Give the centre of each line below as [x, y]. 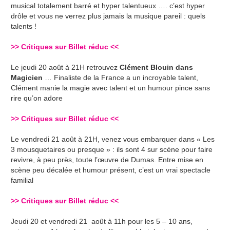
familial [22, 180]
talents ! [24, 26]
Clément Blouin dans [157, 67]
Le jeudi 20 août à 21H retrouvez [65, 67]
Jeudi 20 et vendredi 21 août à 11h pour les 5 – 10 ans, [102, 221]
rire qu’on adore [37, 98]
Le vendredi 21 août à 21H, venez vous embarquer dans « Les [113, 139]
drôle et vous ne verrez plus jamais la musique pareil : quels [108, 16]
